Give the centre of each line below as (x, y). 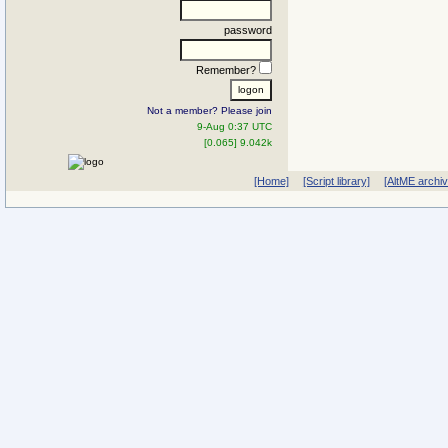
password (248, 29)
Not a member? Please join (209, 110)
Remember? (227, 69)
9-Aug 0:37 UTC (234, 126)
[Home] (271, 181)
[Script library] (336, 181)
